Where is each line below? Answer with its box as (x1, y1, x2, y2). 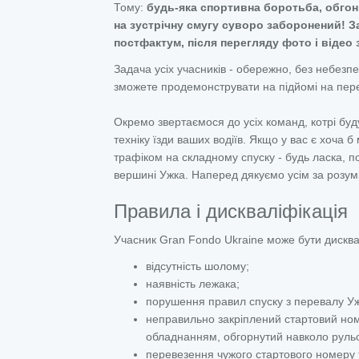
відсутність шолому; (146, 260, 249, 272)
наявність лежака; (146, 277, 240, 290)
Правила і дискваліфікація (114, 200, 348, 222)
